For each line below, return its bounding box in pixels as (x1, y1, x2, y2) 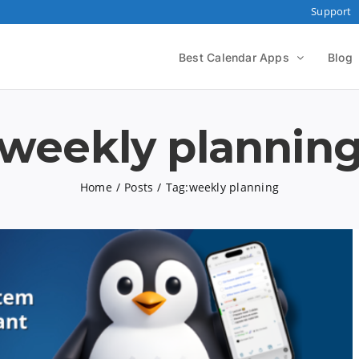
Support (311, 4, 352, 18)
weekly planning (188, 179, 280, 195)
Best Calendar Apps (179, 50, 289, 64)
